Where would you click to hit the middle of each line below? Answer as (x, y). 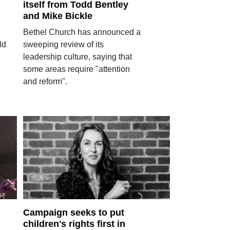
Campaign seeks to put (73, 213)
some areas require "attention (76, 69)
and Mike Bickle (57, 16)
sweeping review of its (63, 44)
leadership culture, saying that (77, 56)
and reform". (45, 81)
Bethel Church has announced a (82, 32)
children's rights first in (74, 224)
